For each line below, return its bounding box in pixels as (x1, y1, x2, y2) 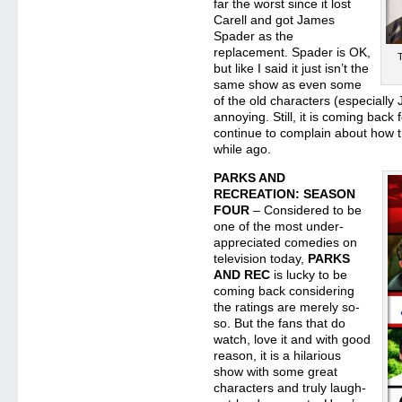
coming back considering (214, 284, 355, 298)
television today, (214, 251, 309, 266)
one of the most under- (214, 219, 345, 233)
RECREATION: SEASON (214, 187, 356, 201)
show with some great (214, 364, 338, 379)
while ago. (214, 142, 272, 156)
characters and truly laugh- (214, 380, 367, 395)
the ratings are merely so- (214, 300, 361, 314)
